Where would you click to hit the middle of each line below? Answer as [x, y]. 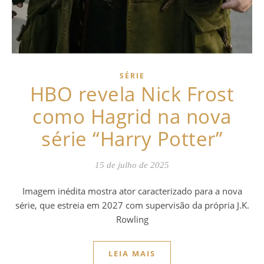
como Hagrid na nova [132, 116]
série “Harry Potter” [132, 138]
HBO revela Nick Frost [132, 94]
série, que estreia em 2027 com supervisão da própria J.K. [132, 205]
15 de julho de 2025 [132, 165]
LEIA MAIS [132, 253]
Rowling [132, 219]
